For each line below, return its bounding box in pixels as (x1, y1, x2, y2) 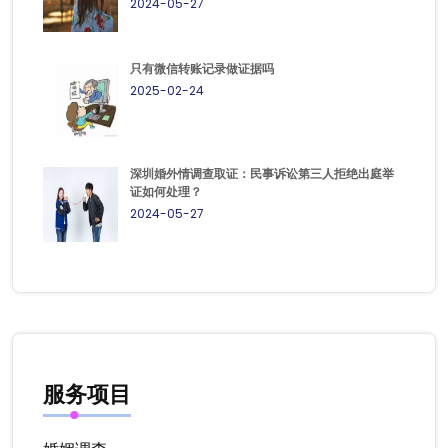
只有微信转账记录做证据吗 (130, 59, 274, 77)
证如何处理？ (130, 182, 202, 200)
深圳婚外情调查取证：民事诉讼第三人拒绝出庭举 (130, 164, 394, 182)
